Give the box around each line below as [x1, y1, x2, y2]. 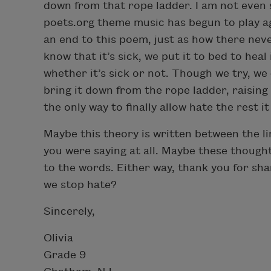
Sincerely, [44, 205, 95, 217]
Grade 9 [44, 249, 86, 261]
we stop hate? [44, 178, 117, 191]
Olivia [44, 232, 73, 244]
